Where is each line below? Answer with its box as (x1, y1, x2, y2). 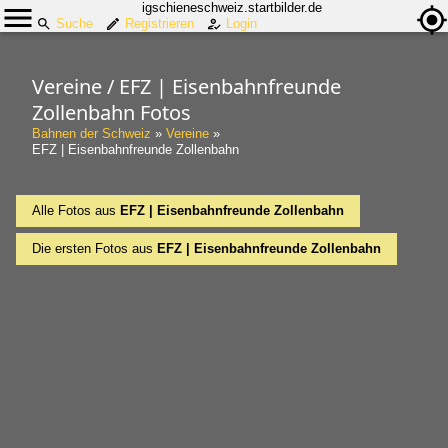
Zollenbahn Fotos (32, 99, 191, 126)
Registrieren (125, 16, 194, 31)
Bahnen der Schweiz (32, 126, 151, 141)
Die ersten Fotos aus (32, 241, 157, 256)
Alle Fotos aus (32, 203, 120, 218)
